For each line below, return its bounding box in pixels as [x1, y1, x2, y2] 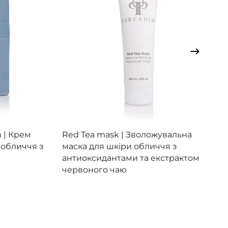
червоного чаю [62, 164, 127, 175]
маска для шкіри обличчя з [62, 141, 177, 151]
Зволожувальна [126, 129, 192, 139]
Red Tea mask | [62, 129, 126, 139]
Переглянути [102, 125, 152, 134]
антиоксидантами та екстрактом [62, 153, 199, 163]
